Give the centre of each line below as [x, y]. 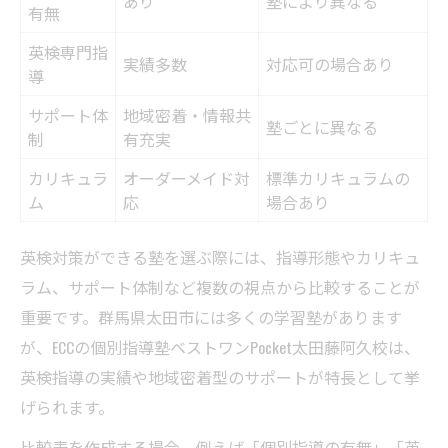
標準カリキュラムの [338, 178]
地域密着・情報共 [187, 115]
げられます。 [67, 407]
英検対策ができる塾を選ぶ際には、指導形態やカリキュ [220, 257]
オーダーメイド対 [186, 178]
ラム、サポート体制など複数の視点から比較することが [220, 287]
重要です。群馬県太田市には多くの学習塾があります [211, 317]
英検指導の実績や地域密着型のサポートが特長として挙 [220, 377]
